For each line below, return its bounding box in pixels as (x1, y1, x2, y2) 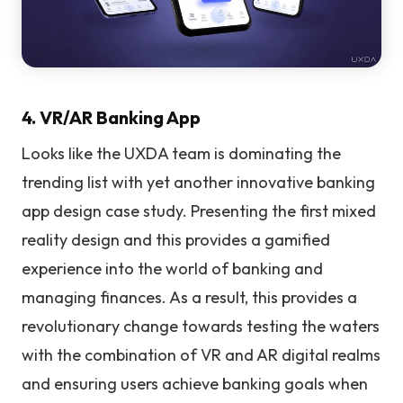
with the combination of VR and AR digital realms (22, 344, 381, 365)
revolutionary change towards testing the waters (22, 315, 380, 336)
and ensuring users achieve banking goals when (22, 372, 368, 394)
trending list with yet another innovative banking (22, 171, 375, 193)
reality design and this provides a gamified (22, 228, 330, 250)
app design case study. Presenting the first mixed (22, 200, 376, 221)
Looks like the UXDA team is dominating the (22, 142, 341, 164)
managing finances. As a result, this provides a (22, 286, 357, 308)
